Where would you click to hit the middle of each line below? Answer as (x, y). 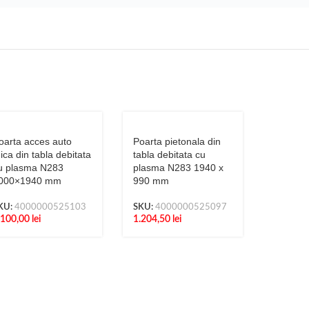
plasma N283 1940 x (178, 168)
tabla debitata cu (169, 154)
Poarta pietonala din (177, 141)
